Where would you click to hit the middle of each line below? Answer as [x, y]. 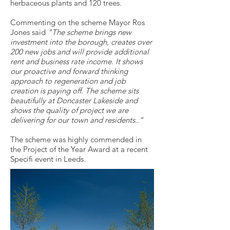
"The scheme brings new [90, 32]
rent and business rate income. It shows [76, 61]
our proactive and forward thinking [69, 71]
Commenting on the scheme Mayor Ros [78, 22]
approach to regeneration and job [68, 81]
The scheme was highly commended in [76, 139]
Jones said [29, 32]
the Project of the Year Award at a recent [79, 149]
